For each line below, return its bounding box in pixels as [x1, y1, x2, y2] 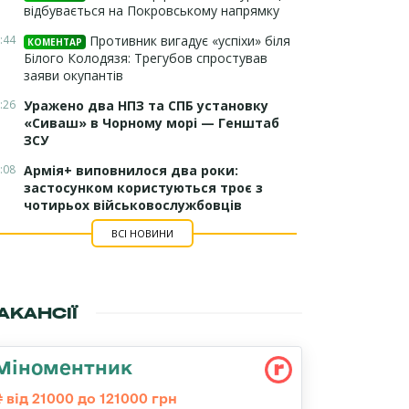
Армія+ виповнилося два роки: [24, 162, 238, 179]
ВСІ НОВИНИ [110, 226, 173, 240]
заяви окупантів [24, 67, 123, 84]
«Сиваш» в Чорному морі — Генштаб [24, 114, 279, 131]
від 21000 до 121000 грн [3, 391, 177, 406]
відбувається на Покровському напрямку [24, 2, 279, 19]
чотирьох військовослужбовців [24, 196, 242, 214]
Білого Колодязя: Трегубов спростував [24, 49, 267, 67]
